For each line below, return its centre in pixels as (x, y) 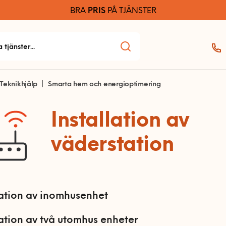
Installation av (120, 122)
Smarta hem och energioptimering (104, 84)
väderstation (112, 146)
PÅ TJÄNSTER (131, 11)
